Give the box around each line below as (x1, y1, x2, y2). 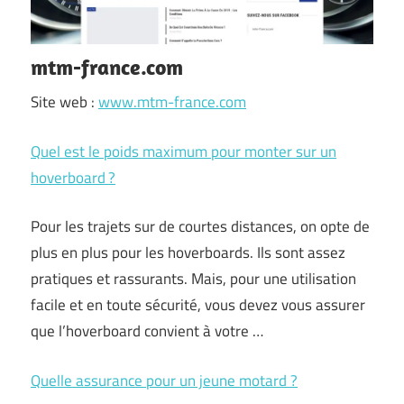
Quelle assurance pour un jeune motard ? (31, 368, 298, 392)
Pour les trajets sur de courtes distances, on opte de (31, 215, 370, 238)
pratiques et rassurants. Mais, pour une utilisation (31, 267, 356, 290)
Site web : (31, 90, 98, 114)
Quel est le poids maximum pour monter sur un (31, 139, 336, 163)
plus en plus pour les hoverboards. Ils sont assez (31, 241, 345, 264)
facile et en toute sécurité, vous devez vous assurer (31, 293, 365, 317)
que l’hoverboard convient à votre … (31, 319, 263, 343)
